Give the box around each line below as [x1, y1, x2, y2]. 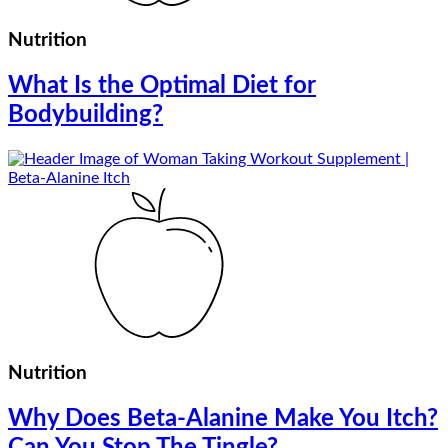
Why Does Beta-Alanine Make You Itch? [8, 406, 438, 431]
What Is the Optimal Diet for [8, 74, 316, 99]
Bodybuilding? [8, 103, 163, 128]
